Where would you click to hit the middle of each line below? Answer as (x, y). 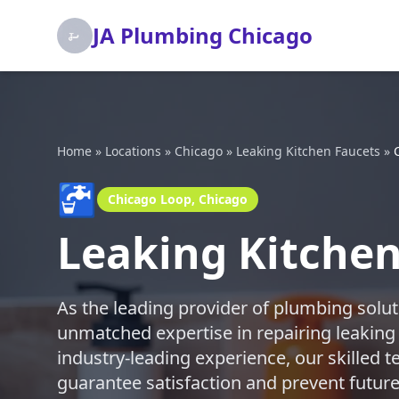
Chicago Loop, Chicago (178, 199)
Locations (133, 151)
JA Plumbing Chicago (203, 35)
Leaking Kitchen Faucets (308, 151)
